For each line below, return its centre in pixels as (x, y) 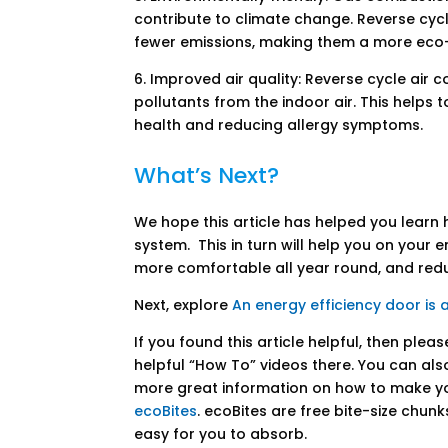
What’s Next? (207, 176)
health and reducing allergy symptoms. (279, 125)
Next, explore (183, 305)
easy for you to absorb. (223, 434)
